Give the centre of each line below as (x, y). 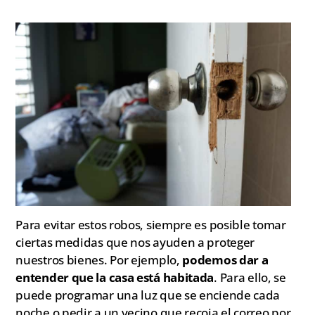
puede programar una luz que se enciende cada (148, 295)
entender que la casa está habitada (115, 278)
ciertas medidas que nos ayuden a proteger (135, 243)
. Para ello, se (250, 278)
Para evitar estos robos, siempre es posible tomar (151, 225)
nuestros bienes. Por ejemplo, (99, 260)
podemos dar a (225, 260)
